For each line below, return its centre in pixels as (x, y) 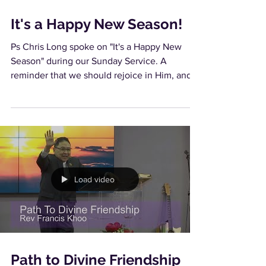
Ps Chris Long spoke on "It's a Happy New (96, 47)
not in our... (34, 89)
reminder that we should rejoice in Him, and (101, 75)
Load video (94, 179)
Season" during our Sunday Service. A (89, 61)
